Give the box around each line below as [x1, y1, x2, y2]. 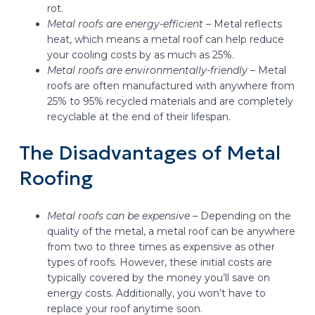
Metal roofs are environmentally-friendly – [46, 64, 255, 77]
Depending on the [200, 209, 291, 222]
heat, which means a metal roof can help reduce [46, 33, 284, 46]
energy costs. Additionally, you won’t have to [46, 286, 266, 300]
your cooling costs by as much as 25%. [46, 49, 234, 62]
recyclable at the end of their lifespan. [46, 110, 231, 124]
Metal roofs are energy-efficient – [46, 18, 214, 31]
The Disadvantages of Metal [18, 141, 281, 166]
